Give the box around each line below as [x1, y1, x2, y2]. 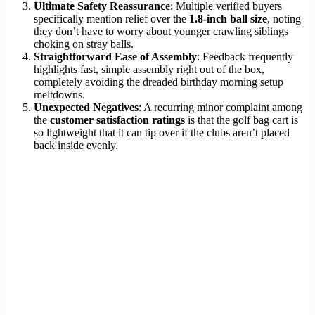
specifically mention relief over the [34, 13, 189, 25]
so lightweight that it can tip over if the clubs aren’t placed [34, 127, 290, 139]
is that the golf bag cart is [185, 114, 298, 127]
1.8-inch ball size [189, 13, 267, 25]
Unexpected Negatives [34, 101, 139, 114]
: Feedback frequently [197, 51, 293, 63]
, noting [267, 13, 301, 25]
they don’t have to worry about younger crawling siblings [34, 25, 288, 38]
